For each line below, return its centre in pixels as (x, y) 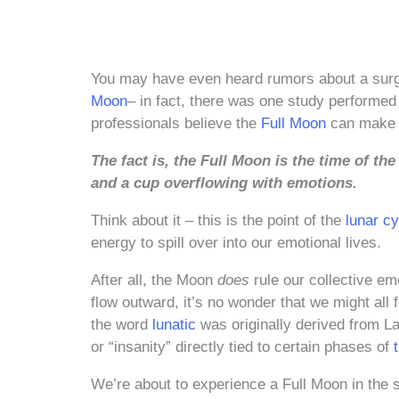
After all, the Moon (152, 281)
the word (122, 325)
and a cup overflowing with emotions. (224, 183)
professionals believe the (176, 124)
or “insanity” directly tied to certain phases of (242, 347)
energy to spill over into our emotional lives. (236, 243)
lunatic (174, 325)
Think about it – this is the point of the (218, 221)
